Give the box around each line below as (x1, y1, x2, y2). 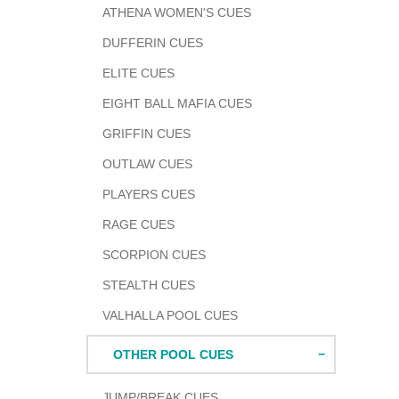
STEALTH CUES (102, 278, 195, 292)
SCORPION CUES (102, 248, 206, 262)
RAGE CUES (102, 217, 175, 232)
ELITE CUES (102, 66, 175, 80)
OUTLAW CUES (102, 157, 192, 171)
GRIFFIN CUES (102, 126, 191, 141)
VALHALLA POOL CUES (102, 308, 238, 322)
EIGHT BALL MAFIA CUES (102, 96, 252, 110)
